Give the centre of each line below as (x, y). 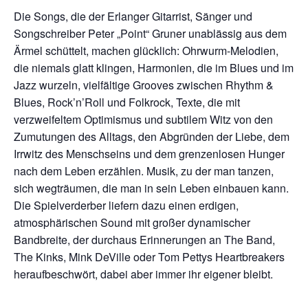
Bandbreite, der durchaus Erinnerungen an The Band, (144, 239)
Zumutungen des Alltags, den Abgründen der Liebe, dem (152, 136)
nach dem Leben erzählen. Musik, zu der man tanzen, (144, 170)
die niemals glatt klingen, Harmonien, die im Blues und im (154, 67)
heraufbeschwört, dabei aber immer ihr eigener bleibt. (143, 274)
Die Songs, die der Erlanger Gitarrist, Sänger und (133, 16)
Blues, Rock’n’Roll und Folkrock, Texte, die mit (127, 102)
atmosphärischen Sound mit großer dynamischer (132, 222)
